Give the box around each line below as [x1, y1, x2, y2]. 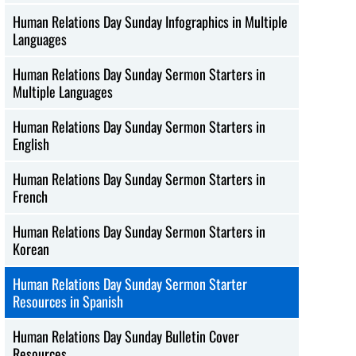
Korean [13, 238, 50, 259]
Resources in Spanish [13, 290, 124, 311]
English [13, 133, 50, 154]
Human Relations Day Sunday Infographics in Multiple [13, 10, 288, 32]
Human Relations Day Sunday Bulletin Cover [13, 325, 240, 346]
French [13, 185, 48, 207]
